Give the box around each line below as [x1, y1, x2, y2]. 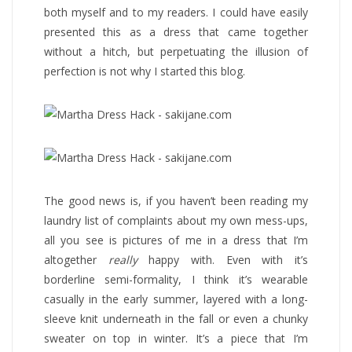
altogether [44, 251, 108, 267]
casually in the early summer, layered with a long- [44, 291, 308, 306]
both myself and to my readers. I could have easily [44, 4, 308, 20]
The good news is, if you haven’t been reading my [44, 192, 308, 208]
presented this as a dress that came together [44, 24, 308, 39]
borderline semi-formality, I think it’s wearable [44, 271, 308, 287]
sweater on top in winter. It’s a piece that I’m [44, 330, 308, 346]
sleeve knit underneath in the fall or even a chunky [44, 310, 308, 326]
